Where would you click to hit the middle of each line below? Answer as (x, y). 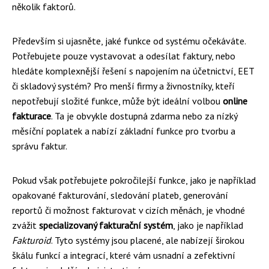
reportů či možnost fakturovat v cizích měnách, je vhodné (128, 210)
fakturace (32, 116)
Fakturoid (32, 240)
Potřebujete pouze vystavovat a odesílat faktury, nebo (124, 56)
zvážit (26, 225)
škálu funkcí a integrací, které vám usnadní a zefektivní (124, 255)
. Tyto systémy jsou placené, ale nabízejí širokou (148, 240)
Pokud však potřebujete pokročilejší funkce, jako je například (134, 180)
